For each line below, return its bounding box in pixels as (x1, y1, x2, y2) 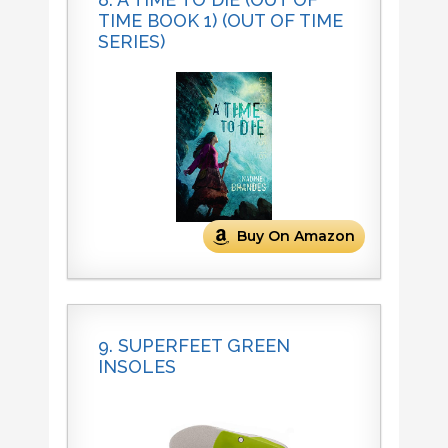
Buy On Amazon (237, 227, 356, 246)
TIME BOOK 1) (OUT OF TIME (97, 10, 343, 32)
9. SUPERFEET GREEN (97, 335, 290, 357)
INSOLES (97, 356, 176, 378)
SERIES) (97, 31, 165, 53)
